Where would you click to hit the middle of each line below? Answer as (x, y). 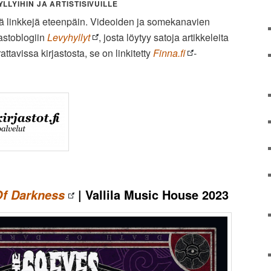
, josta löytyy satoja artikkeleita (164, 38)
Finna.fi (169, 53)
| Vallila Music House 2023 (152, 195)
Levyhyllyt (69, 38)
